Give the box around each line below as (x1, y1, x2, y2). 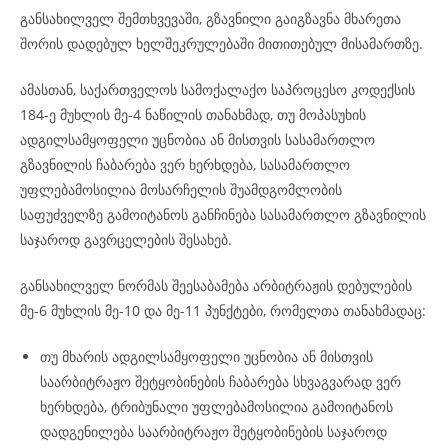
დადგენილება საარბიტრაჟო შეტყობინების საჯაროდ (40, 422, 387, 441)
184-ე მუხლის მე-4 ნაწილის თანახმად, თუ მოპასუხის (20, 105, 366, 124)
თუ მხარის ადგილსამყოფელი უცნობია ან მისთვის (40, 347, 373, 366)
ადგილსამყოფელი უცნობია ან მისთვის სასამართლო (20, 130, 375, 149)
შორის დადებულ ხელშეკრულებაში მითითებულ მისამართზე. (20, 34, 423, 53)
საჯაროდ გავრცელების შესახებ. (20, 230, 232, 249)
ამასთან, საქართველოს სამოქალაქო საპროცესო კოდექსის (20, 80, 415, 99)
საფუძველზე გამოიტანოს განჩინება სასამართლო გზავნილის (20, 205, 426, 224)
